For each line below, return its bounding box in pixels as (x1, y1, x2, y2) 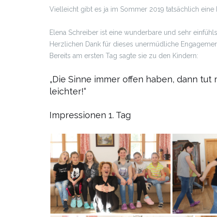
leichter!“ (49, 86, 86, 96)
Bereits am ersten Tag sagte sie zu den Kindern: (49, 51, 198, 60)
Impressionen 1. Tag (49, 109, 131, 120)
